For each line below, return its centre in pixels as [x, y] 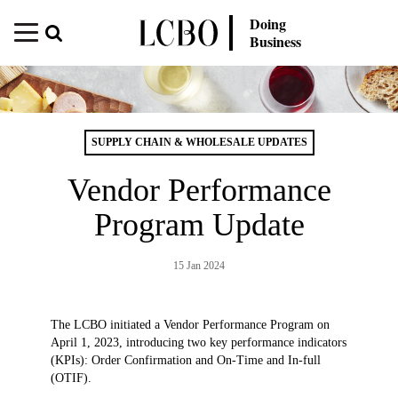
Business [276, 41]
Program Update [199, 224]
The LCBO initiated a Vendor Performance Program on [190, 324]
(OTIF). [71, 378]
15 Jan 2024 [199, 265]
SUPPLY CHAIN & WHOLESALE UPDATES [199, 142]
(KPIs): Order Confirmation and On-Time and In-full [185, 360]
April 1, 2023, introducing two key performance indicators [198, 342]
